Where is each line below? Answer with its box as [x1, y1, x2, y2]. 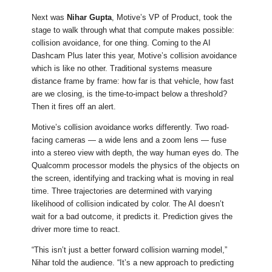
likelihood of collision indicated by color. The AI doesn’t [32, 199, 225, 209]
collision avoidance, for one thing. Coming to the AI [32, 38, 211, 48]
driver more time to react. [32, 225, 121, 234]
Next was [32, 13, 67, 22]
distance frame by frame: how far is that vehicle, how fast [32, 76, 234, 86]
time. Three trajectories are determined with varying [32, 186, 212, 196]
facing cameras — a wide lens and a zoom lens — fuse [32, 135, 227, 145]
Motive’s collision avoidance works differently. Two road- [32, 123, 229, 132]
